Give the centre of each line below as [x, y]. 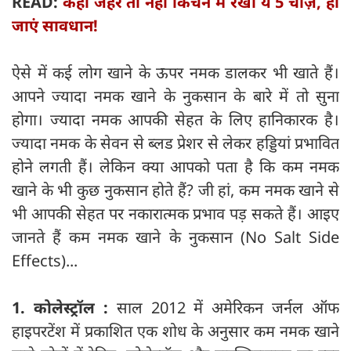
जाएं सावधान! [55, 26]
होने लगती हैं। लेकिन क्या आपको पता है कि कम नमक [175, 167]
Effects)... [45, 261]
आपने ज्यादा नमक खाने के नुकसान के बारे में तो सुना [175, 96]
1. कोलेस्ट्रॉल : [64, 308]
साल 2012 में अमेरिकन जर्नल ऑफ [228, 308]
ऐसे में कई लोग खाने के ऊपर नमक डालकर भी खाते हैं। [175, 73]
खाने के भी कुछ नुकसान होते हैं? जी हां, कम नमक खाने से [175, 190]
